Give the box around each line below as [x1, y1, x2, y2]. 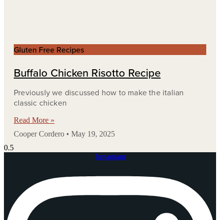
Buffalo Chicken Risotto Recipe [14, 64, 161, 80]
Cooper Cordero [14, 129, 66, 138]
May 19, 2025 [69, 129, 115, 138]
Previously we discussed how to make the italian [14, 86, 184, 98]
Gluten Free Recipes [14, 44, 84, 55]
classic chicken [14, 97, 67, 108]
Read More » [14, 115, 55, 124]
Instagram [95, 152, 125, 161]
